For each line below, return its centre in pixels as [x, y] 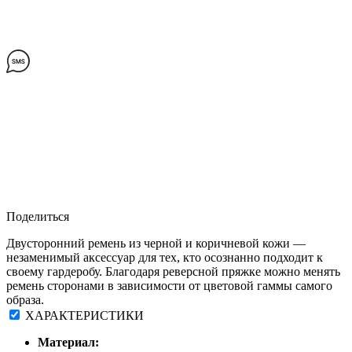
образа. [25, 300]
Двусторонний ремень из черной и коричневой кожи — [156, 244]
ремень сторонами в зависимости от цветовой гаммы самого [169, 286]
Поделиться [38, 217]
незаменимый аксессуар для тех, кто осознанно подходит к [165, 258]
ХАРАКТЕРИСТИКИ [84, 316]
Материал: [68, 343]
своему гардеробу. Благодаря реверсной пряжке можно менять [173, 272]
